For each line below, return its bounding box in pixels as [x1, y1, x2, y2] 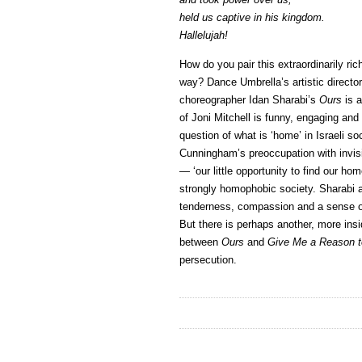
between [179, 236, 221, 248]
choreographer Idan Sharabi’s [179, 94, 319, 106]
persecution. [179, 254, 237, 266]
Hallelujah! [179, 29, 228, 41]
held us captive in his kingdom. [179, 11, 325, 23]
